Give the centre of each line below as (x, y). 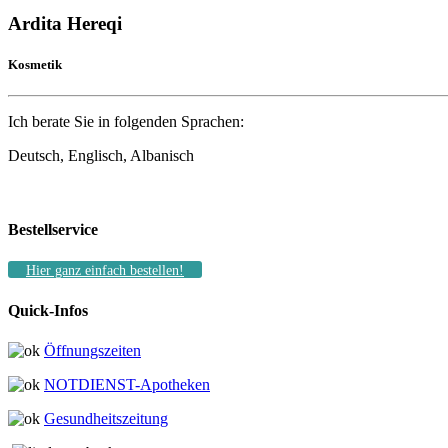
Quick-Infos (48, 311)
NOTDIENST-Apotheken (127, 384)
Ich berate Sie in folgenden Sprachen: (126, 122)
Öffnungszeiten (92, 350)
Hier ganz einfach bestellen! (105, 270)
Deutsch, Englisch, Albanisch (101, 156)
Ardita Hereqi (65, 24)
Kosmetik (35, 65)
